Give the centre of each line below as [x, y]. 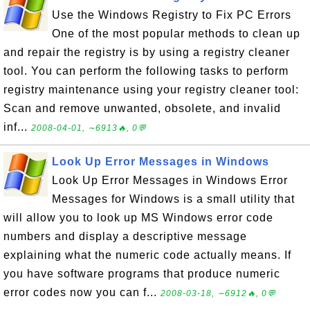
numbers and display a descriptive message [125, 236]
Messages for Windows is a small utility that [173, 199]
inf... [17, 127]
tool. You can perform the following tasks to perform [146, 71]
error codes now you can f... [82, 292]
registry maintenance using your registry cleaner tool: [151, 90]
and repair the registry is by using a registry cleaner [147, 52]
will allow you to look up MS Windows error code [138, 218]
